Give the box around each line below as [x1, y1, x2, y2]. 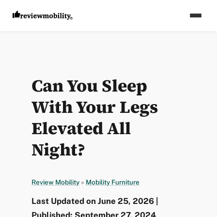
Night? [31, 138, 85, 161]
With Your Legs [31, 95, 158, 119]
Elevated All [31, 117, 131, 140]
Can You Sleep [31, 74, 147, 97]
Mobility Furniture [85, 178, 139, 186]
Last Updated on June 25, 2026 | [31, 196, 158, 206]
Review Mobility [31, 178, 79, 186]
